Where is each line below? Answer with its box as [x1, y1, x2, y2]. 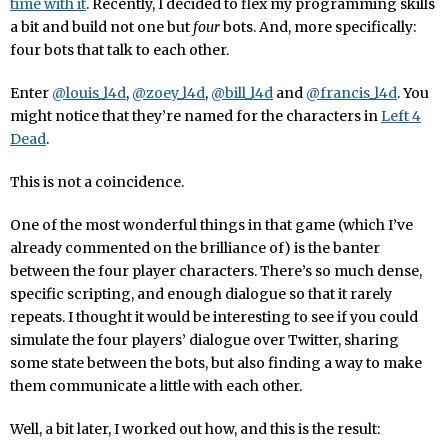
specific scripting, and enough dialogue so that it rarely [10, 285, 392, 303]
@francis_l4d [306, 84, 397, 102]
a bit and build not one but [10, 18, 193, 36]
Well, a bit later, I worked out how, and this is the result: [10, 420, 380, 438]
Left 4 [381, 107, 421, 125]
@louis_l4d [52, 84, 126, 102]
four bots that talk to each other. [10, 41, 229, 59]
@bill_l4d [211, 84, 273, 102]
